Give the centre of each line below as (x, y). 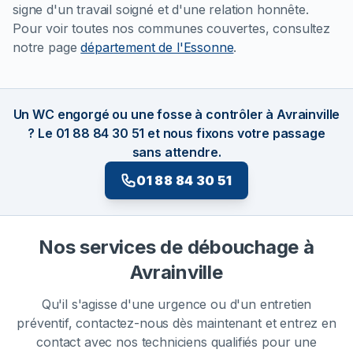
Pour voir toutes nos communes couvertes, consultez (171, 29)
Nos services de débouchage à (176, 247)
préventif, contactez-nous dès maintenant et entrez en (176, 323)
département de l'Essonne (157, 48)
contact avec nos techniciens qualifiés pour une (176, 342)
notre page (47, 48)
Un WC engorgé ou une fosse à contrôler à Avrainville (176, 115)
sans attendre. (176, 152)
